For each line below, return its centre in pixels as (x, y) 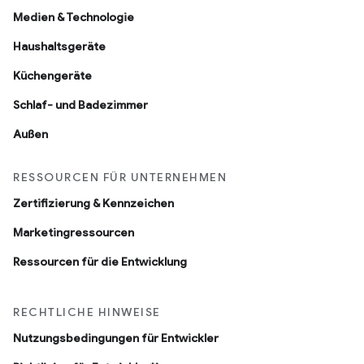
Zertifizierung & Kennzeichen (93, 204)
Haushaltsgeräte (59, 47)
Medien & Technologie (74, 17)
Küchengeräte (52, 76)
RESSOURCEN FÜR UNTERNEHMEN (120, 178)
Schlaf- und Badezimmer (80, 105)
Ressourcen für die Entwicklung (100, 262)
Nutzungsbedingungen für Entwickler (116, 338)
